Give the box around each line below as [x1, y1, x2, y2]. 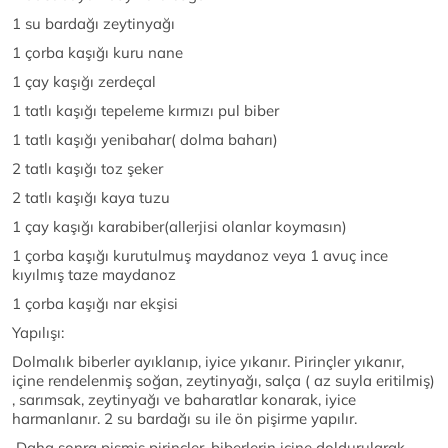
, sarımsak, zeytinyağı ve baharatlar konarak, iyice [12, 390, 356, 410]
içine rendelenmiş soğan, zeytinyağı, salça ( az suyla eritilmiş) [12, 371, 435, 391]
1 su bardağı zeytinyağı [12, 14, 175, 34]
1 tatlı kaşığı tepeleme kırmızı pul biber [12, 101, 279, 121]
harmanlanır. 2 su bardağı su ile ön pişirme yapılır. [12, 409, 357, 429]
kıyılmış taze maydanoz [12, 265, 176, 285]
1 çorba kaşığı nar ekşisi [12, 294, 178, 314]
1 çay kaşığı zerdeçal [12, 72, 156, 92]
